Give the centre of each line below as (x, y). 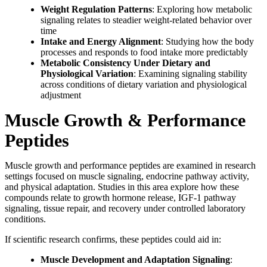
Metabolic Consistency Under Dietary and (125, 63)
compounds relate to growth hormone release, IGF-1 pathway (120, 198)
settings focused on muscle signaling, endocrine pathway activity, (127, 176)
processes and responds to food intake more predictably (144, 52)
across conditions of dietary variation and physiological (144, 85)
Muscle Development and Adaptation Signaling (135, 260)
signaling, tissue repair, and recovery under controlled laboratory (125, 209)
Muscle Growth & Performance (125, 120)
